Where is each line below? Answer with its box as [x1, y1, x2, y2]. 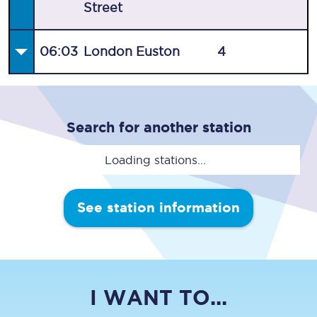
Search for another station [66, 119, 251, 136]
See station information [77, 200, 240, 216]
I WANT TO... [90, 286, 227, 310]
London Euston [83, 45, 180, 59]
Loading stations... [104, 154, 206, 167]
